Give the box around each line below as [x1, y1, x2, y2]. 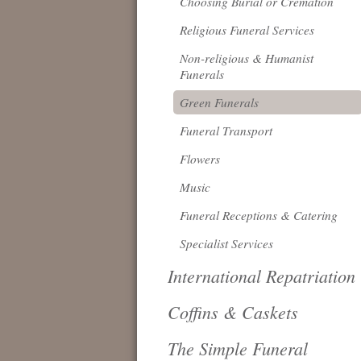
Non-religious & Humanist [180, 50, 313, 66]
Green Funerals [180, 94, 259, 110]
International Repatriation [168, 263, 355, 288]
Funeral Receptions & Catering [180, 207, 338, 223]
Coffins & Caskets [168, 300, 298, 324]
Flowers [180, 151, 220, 167]
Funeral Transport [180, 122, 272, 139]
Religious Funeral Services [180, 22, 314, 38]
